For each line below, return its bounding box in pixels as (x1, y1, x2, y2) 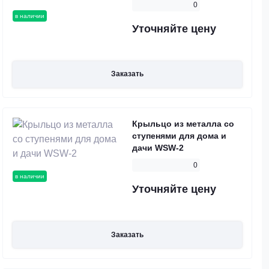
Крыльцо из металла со (132, 119, 234, 129)
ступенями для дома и (132, 131, 226, 141)
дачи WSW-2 (132, 143, 184, 153)
